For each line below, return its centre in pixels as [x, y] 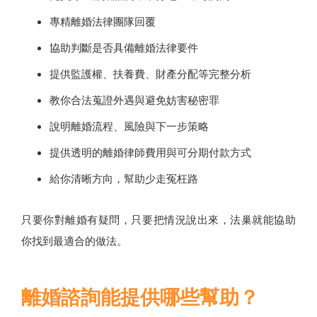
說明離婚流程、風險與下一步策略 [129, 126]
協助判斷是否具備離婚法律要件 [124, 48]
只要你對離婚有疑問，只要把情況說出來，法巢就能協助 [158, 220]
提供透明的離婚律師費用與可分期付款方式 [150, 152]
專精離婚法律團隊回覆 [103, 22]
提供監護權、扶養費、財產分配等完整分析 [150, 74]
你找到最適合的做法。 [74, 241]
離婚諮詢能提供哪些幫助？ [140, 297]
